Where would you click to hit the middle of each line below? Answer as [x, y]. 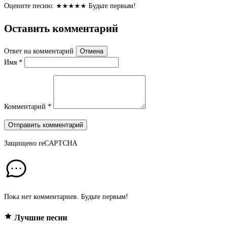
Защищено [21, 144]
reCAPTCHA [58, 144]
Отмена [92, 51]
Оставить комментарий [61, 28]
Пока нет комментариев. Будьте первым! [66, 197]
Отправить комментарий [46, 125]
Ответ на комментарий [40, 51]
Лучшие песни [41, 217]
